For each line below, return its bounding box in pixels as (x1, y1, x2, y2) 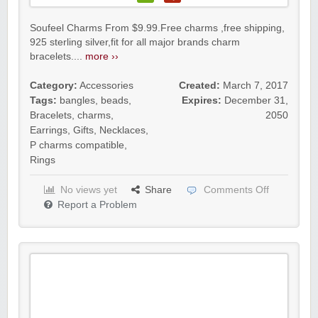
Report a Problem (57, 199, 137, 210)
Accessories (79, 80, 133, 91)
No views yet (60, 185, 117, 195)
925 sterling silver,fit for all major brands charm (30, 37, 240, 48)
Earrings (30, 125, 67, 136)
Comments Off (204, 185, 269, 195)
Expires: (182, 95, 221, 106)
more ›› (85, 51, 119, 62)
